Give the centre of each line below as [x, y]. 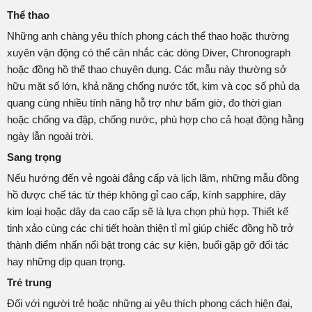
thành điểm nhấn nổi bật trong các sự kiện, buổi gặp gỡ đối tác [148, 244]
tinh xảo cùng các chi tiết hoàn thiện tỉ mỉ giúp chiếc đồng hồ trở [150, 228]
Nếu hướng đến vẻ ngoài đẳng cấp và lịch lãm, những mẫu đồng [153, 178]
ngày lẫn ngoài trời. [50, 136]
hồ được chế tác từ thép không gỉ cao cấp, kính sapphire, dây [147, 194]
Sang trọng [34, 157]
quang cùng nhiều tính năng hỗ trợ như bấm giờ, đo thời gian [144, 102]
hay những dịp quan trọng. [66, 261]
